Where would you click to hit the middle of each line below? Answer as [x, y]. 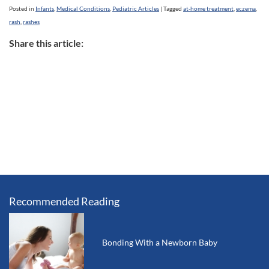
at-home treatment [208, 9]
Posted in [22, 9]
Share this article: [46, 43]
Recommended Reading [64, 201]
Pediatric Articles [136, 9]
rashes [31, 22]
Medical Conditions [83, 9]
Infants [45, 9]
